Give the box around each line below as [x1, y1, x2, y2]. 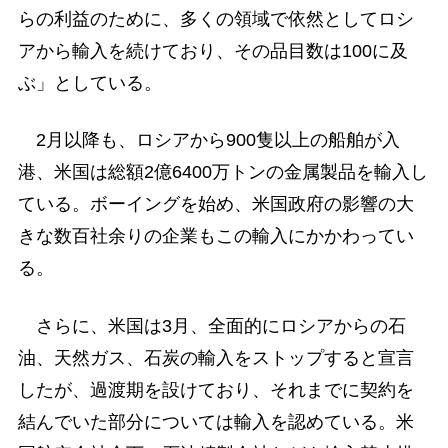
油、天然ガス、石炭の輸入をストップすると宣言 [17, 347, 414, 368]
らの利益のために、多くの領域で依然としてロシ [17, 9, 414, 30]
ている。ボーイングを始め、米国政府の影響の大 [17, 194, 414, 215]
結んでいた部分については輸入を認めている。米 [17, 411, 414, 432]
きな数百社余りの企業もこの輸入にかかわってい [17, 226, 414, 247]
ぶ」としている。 [17, 73, 162, 94]
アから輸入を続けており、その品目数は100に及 [17, 41, 408, 62]
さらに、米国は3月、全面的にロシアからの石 [17, 315, 406, 336]
